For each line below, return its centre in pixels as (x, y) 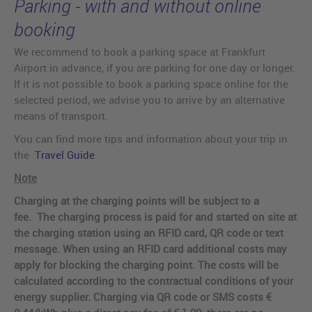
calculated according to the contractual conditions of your (154, 281)
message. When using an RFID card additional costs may (150, 249)
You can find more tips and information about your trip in (151, 139)
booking (45, 30)
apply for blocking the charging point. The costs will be (146, 265)
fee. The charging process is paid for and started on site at (155, 217)
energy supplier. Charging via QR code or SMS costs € (143, 297)
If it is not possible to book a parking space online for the (151, 84)
